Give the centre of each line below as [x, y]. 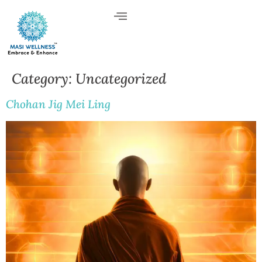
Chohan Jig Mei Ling [58, 104]
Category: [44, 79]
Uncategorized [121, 79]
